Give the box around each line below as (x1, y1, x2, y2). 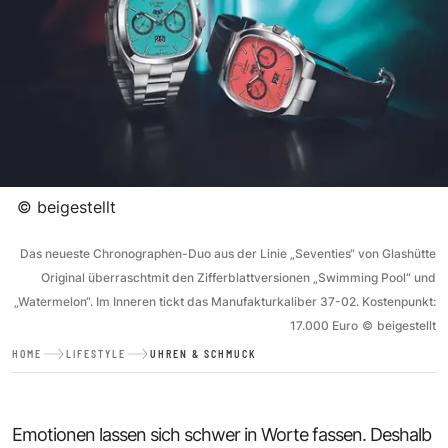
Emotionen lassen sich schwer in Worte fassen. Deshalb (12, 423, 431, 445)
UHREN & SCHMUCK (150, 347, 256, 360)
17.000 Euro (290, 317, 358, 333)
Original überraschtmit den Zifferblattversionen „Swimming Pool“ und (41, 269, 436, 285)
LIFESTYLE (66, 347, 126, 360)
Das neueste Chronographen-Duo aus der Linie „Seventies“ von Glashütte (20, 245, 436, 261)
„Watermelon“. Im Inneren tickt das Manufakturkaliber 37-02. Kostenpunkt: (14, 293, 436, 309)
